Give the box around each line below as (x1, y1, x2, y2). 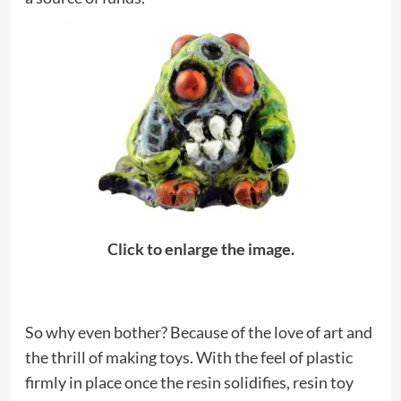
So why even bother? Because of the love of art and (24, 322, 372, 342)
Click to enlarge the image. (107, 239, 294, 259)
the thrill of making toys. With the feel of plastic (24, 347, 353, 367)
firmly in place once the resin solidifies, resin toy (24, 372, 354, 392)
